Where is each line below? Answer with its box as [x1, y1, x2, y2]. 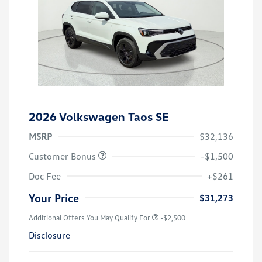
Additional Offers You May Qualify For [29, 212, 150, 222]
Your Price [29, 190, 79, 205]
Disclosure [29, 229, 70, 241]
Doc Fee [29, 170, 61, 182]
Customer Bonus [29, 150, 98, 162]
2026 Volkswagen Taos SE [29, 109, 169, 123]
